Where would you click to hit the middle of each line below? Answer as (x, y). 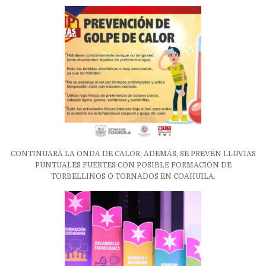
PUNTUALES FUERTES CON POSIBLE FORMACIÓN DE (133, 165)
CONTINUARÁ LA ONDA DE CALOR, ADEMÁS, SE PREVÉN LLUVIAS (133, 154)
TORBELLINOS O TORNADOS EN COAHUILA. (133, 177)
